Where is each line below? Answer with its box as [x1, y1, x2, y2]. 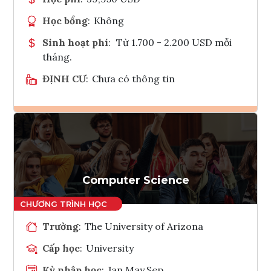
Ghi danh [139, 126, 164, 138]
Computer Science [82, 173, 189, 187]
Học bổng [42, 14, 88, 27]
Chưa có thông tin [92, 72, 175, 85]
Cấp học [42, 241, 80, 254]
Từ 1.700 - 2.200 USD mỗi [116, 36, 232, 48]
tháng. [42, 50, 72, 63]
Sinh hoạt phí [42, 36, 108, 48]
